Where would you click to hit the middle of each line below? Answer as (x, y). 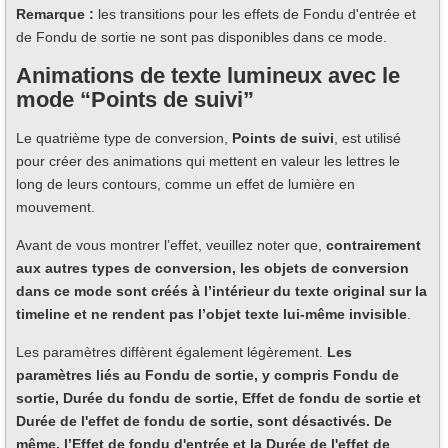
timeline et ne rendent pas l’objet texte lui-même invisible (211, 313)
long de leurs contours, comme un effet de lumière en (185, 183)
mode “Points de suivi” (135, 99)
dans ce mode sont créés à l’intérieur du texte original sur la (221, 290)
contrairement (373, 244)
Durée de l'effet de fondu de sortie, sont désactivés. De (204, 420)
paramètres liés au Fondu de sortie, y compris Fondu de (207, 374)
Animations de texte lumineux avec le (208, 75)
